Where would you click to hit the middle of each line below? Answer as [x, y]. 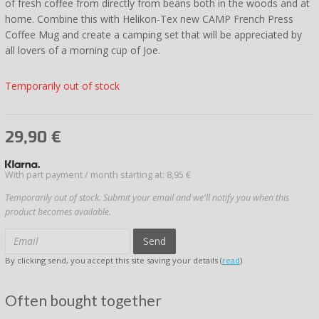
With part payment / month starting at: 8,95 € [98, 174]
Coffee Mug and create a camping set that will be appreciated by [153, 34]
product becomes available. [58, 212]
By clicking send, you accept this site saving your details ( [114, 261]
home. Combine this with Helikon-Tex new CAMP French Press [149, 19]
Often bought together [83, 300]
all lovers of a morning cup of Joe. [83, 50]
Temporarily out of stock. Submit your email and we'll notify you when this [147, 198]
